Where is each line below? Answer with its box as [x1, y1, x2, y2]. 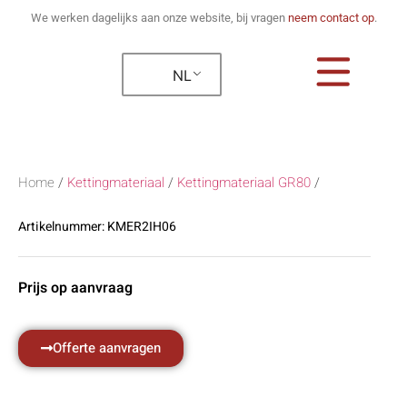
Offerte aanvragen [53, 338, 161, 359]
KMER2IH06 [104, 217, 176, 236]
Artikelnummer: [18, 217, 104, 236]
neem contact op [287, 11, 374, 25]
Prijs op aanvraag [18, 277, 133, 299]
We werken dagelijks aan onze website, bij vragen [30, 11, 288, 25]
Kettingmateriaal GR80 [177, 173, 311, 193]
